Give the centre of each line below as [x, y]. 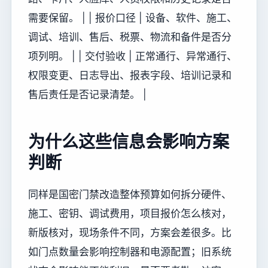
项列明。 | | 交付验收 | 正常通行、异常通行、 [133, 56]
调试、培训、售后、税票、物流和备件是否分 [130, 37]
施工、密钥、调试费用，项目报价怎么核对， [130, 214]
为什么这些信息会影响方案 [129, 141]
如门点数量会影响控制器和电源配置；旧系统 [130, 252]
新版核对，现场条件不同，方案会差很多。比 [130, 233]
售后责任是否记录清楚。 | [87, 94]
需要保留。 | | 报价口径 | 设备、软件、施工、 [133, 18]
